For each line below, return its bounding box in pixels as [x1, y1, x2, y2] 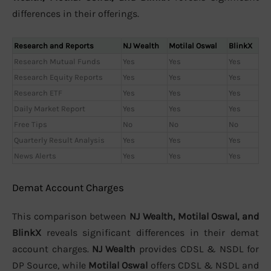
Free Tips [14, 119, 47, 129]
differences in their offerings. [12, 8, 139, 20]
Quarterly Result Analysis [14, 135, 105, 145]
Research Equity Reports [14, 72, 103, 82]
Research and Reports [14, 41, 94, 50]
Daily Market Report [14, 103, 85, 113]
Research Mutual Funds [14, 56, 100, 66]
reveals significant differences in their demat [41, 227, 259, 239]
